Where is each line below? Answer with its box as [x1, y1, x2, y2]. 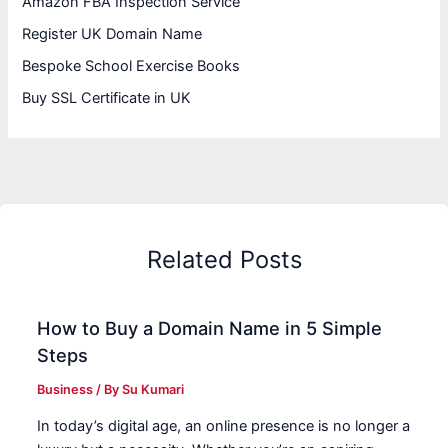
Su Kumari [122, 381, 185, 397]
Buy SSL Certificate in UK [22, 88, 192, 107]
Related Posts [146, 245, 302, 275]
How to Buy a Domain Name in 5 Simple [37, 316, 383, 339]
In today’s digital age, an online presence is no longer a [37, 417, 411, 436]
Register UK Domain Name [22, 25, 203, 44]
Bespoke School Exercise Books [22, 56, 241, 75]
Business [37, 381, 94, 397]
